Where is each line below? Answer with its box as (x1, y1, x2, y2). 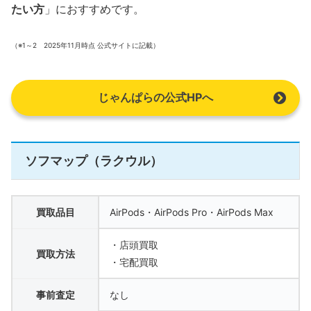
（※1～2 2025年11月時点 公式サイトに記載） (11, 41, 160, 50)
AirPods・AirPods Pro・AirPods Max (110, 206, 274, 219)
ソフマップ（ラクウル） (25, 153, 162, 168)
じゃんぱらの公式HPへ (98, 90, 213, 104)
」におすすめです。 (44, 1, 144, 16)
